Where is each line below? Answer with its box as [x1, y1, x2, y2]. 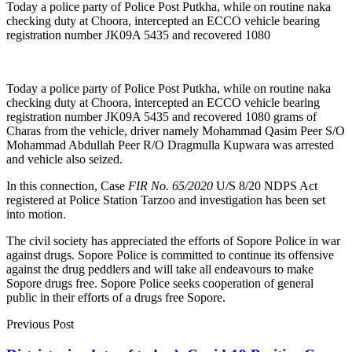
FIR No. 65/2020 [128, 178, 213, 192]
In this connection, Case [6, 178, 128, 192]
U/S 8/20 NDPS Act [213, 178, 317, 192]
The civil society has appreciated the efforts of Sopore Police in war [6, 233, 340, 247]
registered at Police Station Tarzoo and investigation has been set [6, 192, 325, 207]
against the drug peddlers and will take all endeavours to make [6, 262, 313, 276]
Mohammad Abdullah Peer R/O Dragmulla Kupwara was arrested [6, 137, 334, 152]
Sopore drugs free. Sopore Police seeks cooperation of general [6, 276, 313, 290]
